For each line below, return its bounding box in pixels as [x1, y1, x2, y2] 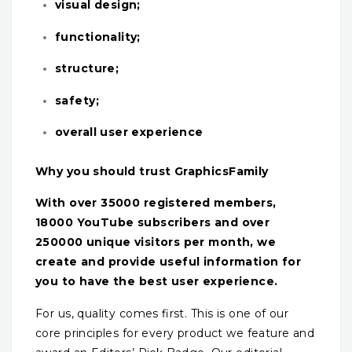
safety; [55, 93, 103, 108]
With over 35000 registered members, [35, 196, 277, 211]
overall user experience [55, 124, 203, 139]
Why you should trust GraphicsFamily [35, 164, 269, 179]
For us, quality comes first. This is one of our [35, 306, 289, 321]
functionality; [55, 29, 141, 44]
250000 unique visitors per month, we [35, 235, 277, 250]
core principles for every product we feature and [35, 325, 315, 340]
